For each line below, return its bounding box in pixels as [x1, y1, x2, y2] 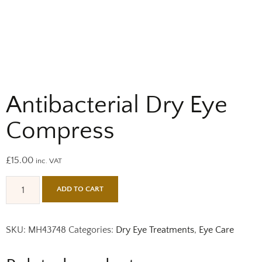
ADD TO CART [57, 185, 104, 194]
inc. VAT [36, 157, 62, 165]
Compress [6, 118, 115, 144]
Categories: [68, 225, 116, 236]
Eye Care [199, 225, 234, 236]
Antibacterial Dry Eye [6, 92, 227, 119]
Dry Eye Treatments [116, 225, 194, 236]
